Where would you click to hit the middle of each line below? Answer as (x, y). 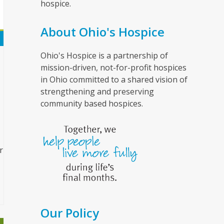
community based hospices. (91, 103)
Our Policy (69, 212)
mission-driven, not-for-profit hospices (113, 67)
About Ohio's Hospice (102, 31)
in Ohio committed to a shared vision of (114, 79)
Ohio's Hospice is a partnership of (104, 55)
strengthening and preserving (97, 91)
